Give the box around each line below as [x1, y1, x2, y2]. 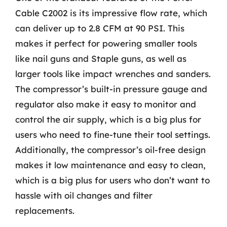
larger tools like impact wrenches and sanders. [15, 68, 211, 79]
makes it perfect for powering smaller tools [15, 37, 197, 49]
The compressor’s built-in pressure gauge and [15, 83, 207, 94]
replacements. [15, 205, 74, 216]
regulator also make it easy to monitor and [15, 98, 196, 109]
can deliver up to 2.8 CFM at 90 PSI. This [15, 22, 184, 33]
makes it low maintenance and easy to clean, [15, 159, 206, 170]
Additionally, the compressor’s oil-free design [15, 144, 206, 155]
